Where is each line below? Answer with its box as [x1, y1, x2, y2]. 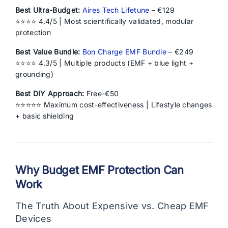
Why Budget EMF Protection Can [15, 163, 184, 177]
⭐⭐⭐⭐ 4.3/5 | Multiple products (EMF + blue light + [15, 59, 193, 67]
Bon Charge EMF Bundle [82, 47, 167, 56]
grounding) [15, 70, 53, 78]
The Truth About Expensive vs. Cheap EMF [15, 201, 209, 211]
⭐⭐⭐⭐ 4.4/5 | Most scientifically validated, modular [15, 17, 194, 25]
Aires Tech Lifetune [82, 6, 150, 14]
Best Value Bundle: [15, 47, 80, 56]
